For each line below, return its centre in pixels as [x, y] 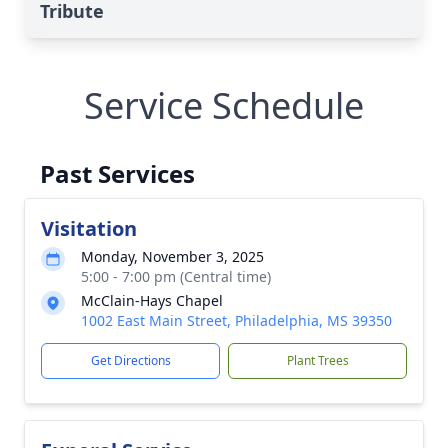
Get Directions [130, 360]
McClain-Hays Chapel [152, 300]
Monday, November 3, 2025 [172, 256]
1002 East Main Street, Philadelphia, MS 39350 [236, 320]
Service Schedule [224, 105]
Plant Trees [317, 360]
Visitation [89, 228]
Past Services [117, 173]
